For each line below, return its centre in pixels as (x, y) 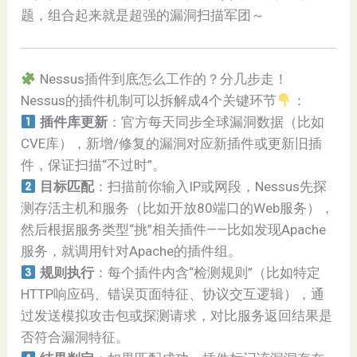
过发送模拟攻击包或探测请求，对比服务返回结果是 (177, 316)
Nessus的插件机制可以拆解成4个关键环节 (149, 101)
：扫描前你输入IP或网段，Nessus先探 (210, 187)
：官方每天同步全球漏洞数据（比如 (216, 122)
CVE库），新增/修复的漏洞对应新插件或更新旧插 (172, 144)
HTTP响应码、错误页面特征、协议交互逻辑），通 (173, 294)
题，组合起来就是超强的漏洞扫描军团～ (143, 15)
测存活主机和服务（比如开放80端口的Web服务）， (178, 208)
